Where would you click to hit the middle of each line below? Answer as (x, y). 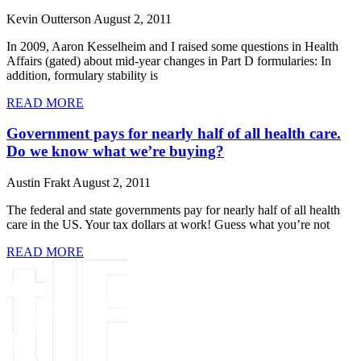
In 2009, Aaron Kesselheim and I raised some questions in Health (172, 46)
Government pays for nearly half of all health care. (174, 134)
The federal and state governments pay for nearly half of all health (173, 210)
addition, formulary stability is (82, 75)
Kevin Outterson (50, 19)
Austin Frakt (39, 183)
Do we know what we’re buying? (115, 151)
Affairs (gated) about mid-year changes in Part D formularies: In (169, 60)
